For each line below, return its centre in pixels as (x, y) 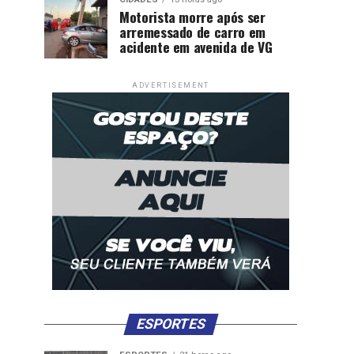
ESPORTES (171, 324)
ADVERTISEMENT (171, 85)
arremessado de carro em (192, 32)
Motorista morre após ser (192, 17)
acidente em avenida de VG (196, 47)
